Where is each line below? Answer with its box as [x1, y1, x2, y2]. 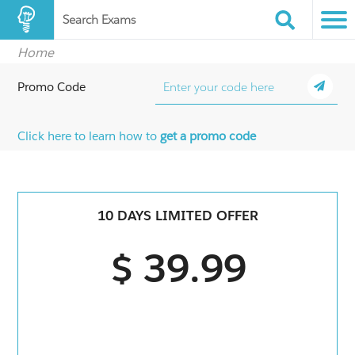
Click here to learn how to [17, 128, 161, 143]
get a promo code [160, 128, 257, 143]
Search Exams [63, 12, 136, 27]
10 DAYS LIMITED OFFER [97, 207, 258, 225]
